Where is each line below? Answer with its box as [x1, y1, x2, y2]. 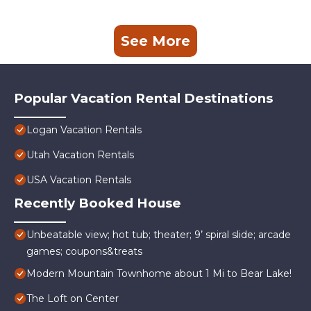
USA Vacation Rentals [26, 174, 131, 187]
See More [121, 33, 190, 50]
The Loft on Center [26, 292, 119, 305]
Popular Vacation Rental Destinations [14, 90, 273, 107]
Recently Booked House [14, 195, 181, 212]
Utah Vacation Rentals [26, 149, 134, 162]
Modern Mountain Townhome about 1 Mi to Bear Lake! [26, 267, 292, 280]
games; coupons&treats [26, 245, 142, 258]
